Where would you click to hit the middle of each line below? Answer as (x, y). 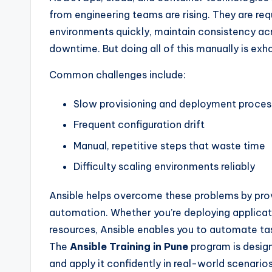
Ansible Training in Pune (129, 247)
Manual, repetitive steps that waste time (169, 145)
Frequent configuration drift (139, 125)
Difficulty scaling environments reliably (164, 167)
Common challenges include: (117, 75)
